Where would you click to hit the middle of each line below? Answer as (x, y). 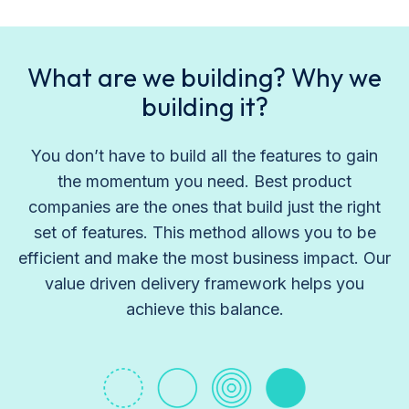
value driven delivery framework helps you (204, 284)
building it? (204, 107)
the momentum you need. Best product (204, 182)
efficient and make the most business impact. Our (204, 258)
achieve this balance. (204, 309)
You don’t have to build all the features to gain (204, 156)
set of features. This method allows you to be (204, 233)
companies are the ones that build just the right (204, 207)
